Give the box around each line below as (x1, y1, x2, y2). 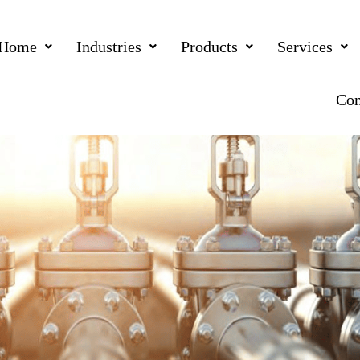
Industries (76, 38, 142, 55)
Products (181, 38, 239, 55)
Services (277, 38, 333, 55)
